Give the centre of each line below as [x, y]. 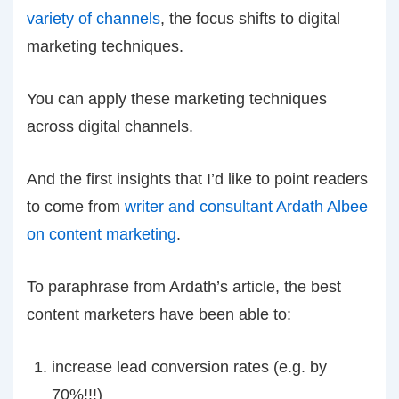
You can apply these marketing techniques [177, 99]
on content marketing [102, 234]
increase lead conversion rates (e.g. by [189, 367]
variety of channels [94, 19]
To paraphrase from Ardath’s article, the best [184, 287]
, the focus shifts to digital [250, 19]
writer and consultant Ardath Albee [244, 207]
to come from [73, 207]
